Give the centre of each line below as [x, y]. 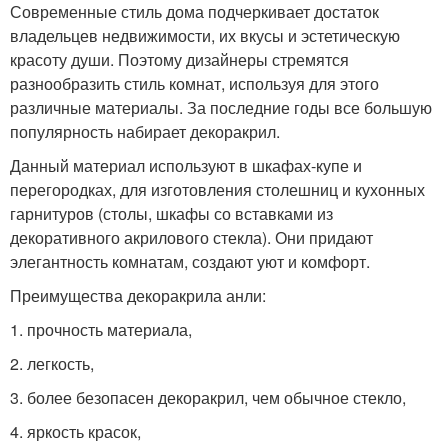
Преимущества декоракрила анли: [138, 295]
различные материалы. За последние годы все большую [221, 107]
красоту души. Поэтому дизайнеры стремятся [179, 59]
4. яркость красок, [75, 431]
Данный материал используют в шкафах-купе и [186, 165]
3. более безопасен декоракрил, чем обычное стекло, [208, 397]
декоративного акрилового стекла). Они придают [191, 237]
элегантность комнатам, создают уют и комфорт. [190, 261]
